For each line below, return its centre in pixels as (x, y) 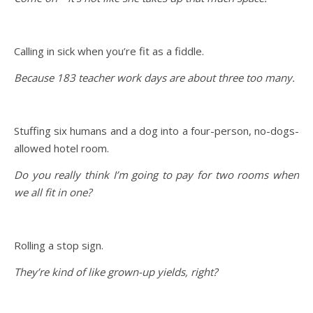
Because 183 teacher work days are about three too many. (156, 77)
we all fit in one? (53, 192)
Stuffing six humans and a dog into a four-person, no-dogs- (156, 130)
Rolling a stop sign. (59, 245)
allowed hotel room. (61, 148)
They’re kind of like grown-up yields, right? (116, 271)
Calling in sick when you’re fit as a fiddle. (109, 51)
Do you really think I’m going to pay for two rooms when (156, 174)
